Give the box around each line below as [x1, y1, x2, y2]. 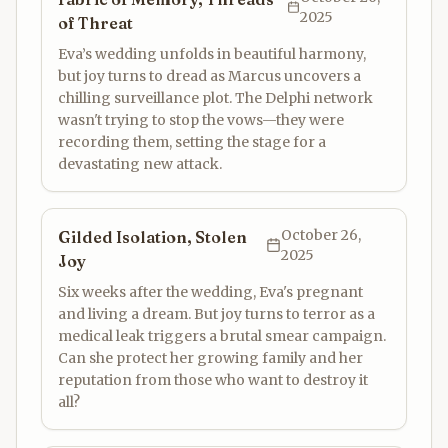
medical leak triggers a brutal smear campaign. [58, 327, 386, 345]
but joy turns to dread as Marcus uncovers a [58, 67, 361, 85]
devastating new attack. [58, 155, 222, 173]
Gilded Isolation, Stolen [58, 227, 247, 247]
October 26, [280, 226, 361, 244]
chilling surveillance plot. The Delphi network [58, 89, 373, 107]
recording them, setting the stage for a [58, 133, 326, 151]
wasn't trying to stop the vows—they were [58, 111, 344, 129]
